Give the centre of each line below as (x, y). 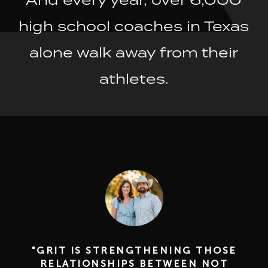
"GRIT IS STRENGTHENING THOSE (134, 251)
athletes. (134, 79)
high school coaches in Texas (134, 26)
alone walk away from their (134, 53)
